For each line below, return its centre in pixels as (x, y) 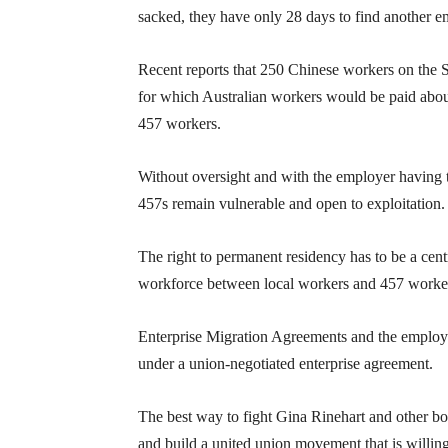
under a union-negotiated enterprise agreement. (285, 364)
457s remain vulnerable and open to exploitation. (291, 204)
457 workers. (179, 124)
